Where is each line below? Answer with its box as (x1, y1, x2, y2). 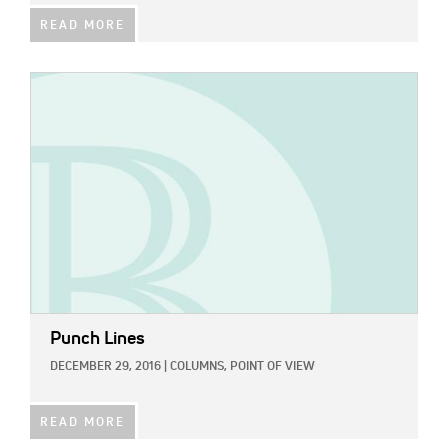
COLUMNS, (170, 361, 227, 374)
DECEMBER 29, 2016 (50, 361, 161, 374)
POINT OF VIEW (230, 361, 315, 374)
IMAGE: (30, 77, 76, 92)
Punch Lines (50, 330, 145, 349)
